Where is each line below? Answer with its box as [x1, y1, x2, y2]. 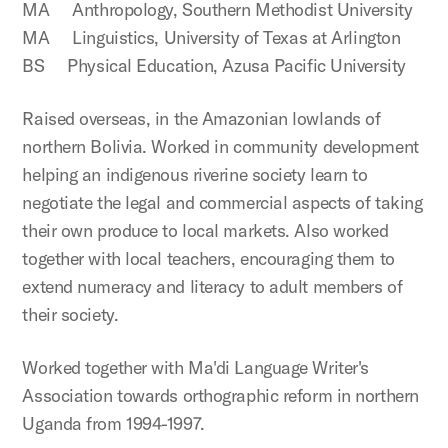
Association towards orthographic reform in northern [22, 384, 419, 408]
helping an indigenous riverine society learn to [22, 163, 368, 187]
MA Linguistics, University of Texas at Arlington [22, 26, 401, 50]
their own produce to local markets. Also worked [22, 219, 389, 243]
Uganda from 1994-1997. [22, 412, 205, 436]
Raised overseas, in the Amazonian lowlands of [22, 107, 381, 131]
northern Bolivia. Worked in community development [22, 135, 419, 159]
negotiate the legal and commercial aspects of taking [22, 191, 423, 215]
